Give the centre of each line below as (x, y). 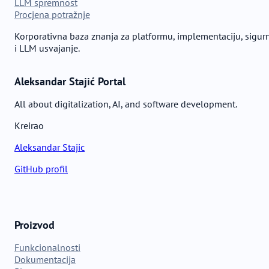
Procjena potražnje (52, 15)
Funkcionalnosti (47, 248)
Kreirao (29, 126)
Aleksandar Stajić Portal (70, 82)
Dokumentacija (45, 260)
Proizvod (35, 225)
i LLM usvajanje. (47, 48)
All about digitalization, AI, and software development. (126, 104)
